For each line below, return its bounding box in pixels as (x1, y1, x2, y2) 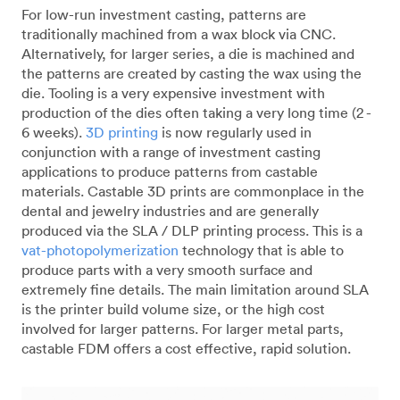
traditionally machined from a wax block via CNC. (21, 24, 336, 43)
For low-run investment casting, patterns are (21, 4, 306, 23)
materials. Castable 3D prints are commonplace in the (21, 181, 364, 200)
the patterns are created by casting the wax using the (21, 63, 362, 82)
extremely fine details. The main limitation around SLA (21, 279, 369, 298)
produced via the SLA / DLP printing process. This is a (21, 221, 362, 239)
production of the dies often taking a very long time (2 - (21, 103, 371, 121)
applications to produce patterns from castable (21, 162, 318, 180)
